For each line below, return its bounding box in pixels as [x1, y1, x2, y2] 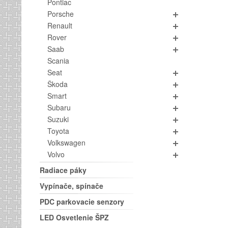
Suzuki [47, 114, 69, 124]
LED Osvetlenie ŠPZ [40, 212, 109, 222]
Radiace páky [40, 165, 87, 175]
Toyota [47, 126, 69, 136]
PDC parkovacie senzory [40, 196, 124, 207]
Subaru [47, 102, 71, 112]
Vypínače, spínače [40, 181, 103, 191]
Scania [47, 55, 69, 66]
